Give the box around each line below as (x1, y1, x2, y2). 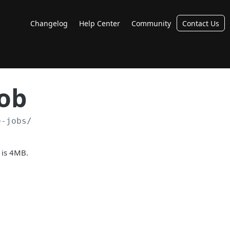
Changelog (30, 18, 68, 28)
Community (131, 18, 171, 28)
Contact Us (182, 18, 219, 28)
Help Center (79, 18, 120, 28)
